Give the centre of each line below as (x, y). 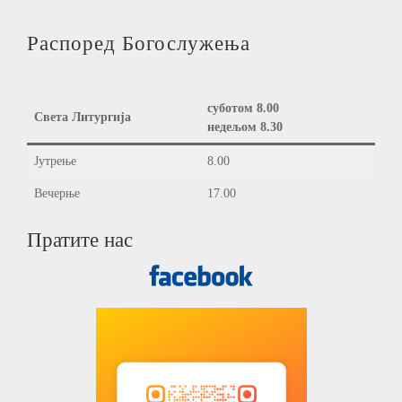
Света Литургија (83, 117)
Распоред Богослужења (139, 43)
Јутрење (55, 161)
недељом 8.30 (245, 127)
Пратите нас (80, 240)
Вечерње (57, 193)
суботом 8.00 (243, 108)
